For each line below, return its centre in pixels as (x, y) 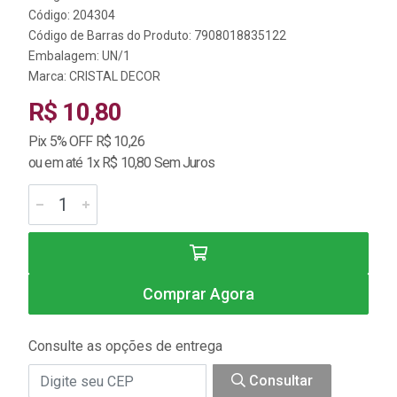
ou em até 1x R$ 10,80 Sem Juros (121, 163)
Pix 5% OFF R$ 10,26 (87, 141)
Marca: (49, 76)
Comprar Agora (198, 294)
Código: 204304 (72, 15)
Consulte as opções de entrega (125, 346)
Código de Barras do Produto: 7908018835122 (157, 35)
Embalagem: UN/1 (79, 56)
